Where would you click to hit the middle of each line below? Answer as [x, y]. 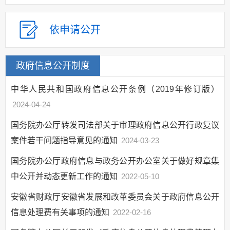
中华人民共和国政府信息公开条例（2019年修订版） [115, 89]
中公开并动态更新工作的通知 [64, 176]
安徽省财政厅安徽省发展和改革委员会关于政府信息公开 [115, 197]
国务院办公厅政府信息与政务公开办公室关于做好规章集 [115, 161]
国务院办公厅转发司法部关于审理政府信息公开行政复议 [115, 125]
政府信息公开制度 [53, 65]
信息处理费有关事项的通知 [60, 212]
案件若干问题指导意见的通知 [64, 140]
